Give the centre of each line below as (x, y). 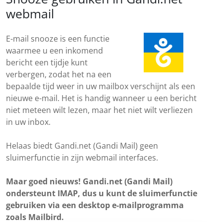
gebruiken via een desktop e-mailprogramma (95, 205)
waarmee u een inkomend (55, 51)
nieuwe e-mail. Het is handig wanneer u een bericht (101, 98)
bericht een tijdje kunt (47, 62)
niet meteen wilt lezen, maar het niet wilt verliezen (99, 110)
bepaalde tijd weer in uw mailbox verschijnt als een (101, 86)
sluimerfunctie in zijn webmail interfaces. (82, 158)
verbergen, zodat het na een (59, 74)
